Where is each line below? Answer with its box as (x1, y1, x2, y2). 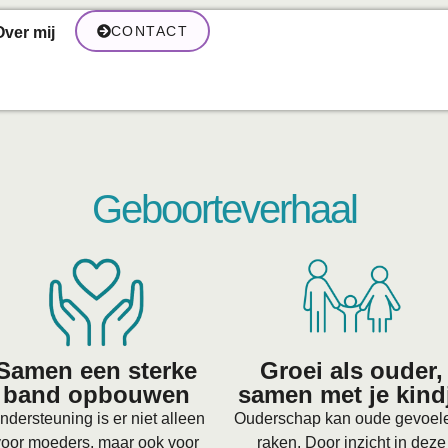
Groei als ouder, (260, 356, 444, 384)
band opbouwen (2, 380, 190, 408)
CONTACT (110, 23, 189, 39)
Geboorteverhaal (91, 186, 357, 233)
